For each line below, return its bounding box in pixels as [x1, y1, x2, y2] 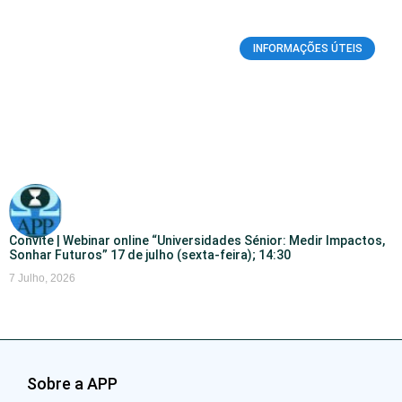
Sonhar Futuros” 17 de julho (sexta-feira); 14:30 [9, 247, 291, 262]
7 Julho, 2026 [9, 271, 75, 284]
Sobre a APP [27, 373, 118, 393]
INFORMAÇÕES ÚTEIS [252, 41, 363, 55]
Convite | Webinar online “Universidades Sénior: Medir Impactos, [9, 232, 385, 248]
